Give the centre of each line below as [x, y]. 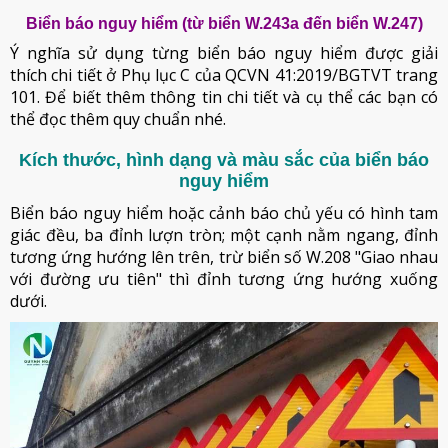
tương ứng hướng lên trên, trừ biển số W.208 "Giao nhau [224, 256]
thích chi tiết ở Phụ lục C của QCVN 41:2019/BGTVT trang [224, 74]
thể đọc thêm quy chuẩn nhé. [118, 118]
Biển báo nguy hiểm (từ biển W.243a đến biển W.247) [224, 23]
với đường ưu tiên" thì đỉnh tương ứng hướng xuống [224, 278]
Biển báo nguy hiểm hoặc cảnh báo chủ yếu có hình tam [224, 212]
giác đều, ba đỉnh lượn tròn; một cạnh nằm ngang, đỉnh [224, 234]
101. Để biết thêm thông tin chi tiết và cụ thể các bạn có [224, 96]
